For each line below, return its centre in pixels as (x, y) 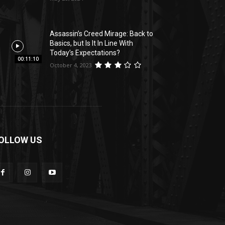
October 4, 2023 (71, 65)
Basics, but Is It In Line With (92, 43)
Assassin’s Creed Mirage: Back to (102, 34)
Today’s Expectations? (85, 53)
